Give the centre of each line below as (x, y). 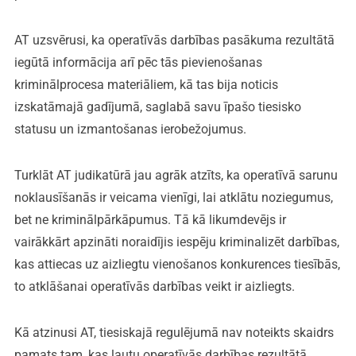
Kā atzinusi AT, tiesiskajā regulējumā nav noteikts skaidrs (174, 332)
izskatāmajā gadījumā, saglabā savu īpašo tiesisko (157, 106)
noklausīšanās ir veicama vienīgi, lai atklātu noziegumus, (173, 197)
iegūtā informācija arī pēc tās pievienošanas (138, 62)
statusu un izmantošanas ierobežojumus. (130, 129)
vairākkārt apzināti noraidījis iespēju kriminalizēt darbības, (176, 242)
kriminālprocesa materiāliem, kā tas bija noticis (146, 84)
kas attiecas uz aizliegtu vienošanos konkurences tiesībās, (177, 264)
